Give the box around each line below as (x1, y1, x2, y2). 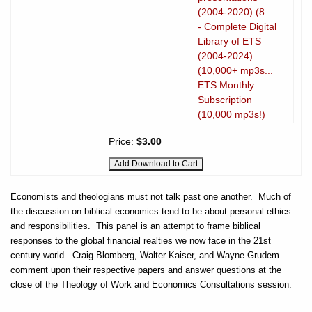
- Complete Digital (198, 20, 276, 32)
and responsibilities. (10, 220, 91, 231)
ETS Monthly (198, 79, 254, 91)
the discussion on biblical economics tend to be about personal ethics (10, 205, 291, 217)
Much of (258, 191, 291, 202)
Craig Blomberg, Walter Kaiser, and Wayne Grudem (72, 249, 279, 260)
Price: (109, 135, 136, 147)
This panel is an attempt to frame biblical (96, 220, 260, 231)
